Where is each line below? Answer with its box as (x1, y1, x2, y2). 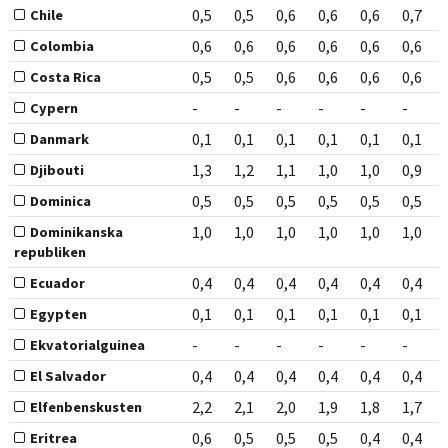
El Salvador (29, 367, 106, 386)
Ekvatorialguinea (29, 336, 145, 355)
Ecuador (29, 274, 85, 293)
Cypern (29, 99, 78, 118)
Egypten (29, 305, 87, 324)
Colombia (29, 37, 94, 56)
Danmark (29, 130, 89, 149)
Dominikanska (29, 223, 123, 242)
